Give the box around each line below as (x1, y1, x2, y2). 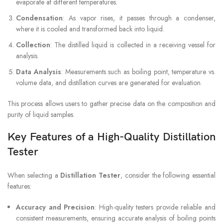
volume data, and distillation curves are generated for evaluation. (16, 77, 203, 88)
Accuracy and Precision (16, 202, 95, 212)
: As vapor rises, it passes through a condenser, (63, 12, 216, 23)
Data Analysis (16, 66, 61, 77)
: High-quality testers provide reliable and (95, 202, 216, 212)
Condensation (16, 12, 63, 23)
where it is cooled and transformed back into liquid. (16, 23, 165, 34)
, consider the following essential (120, 170, 216, 180)
